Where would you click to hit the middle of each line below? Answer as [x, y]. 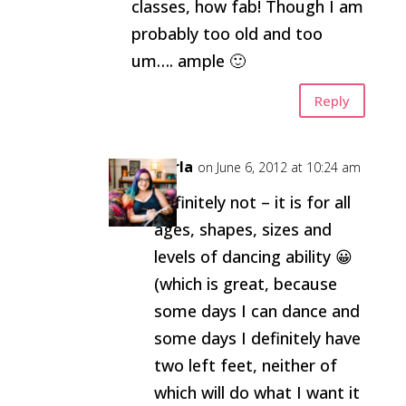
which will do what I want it [256, 392]
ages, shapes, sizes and [242, 229]
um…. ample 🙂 [188, 61]
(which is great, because [245, 284]
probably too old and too [227, 34]
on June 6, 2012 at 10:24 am [279, 167]
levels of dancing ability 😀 [253, 256]
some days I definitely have [257, 338]
